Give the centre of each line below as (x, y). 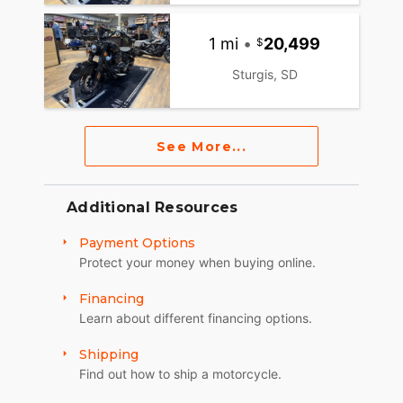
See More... (201, 146)
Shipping (109, 355)
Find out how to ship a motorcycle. (180, 374)
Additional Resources (152, 208)
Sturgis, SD (264, 75)
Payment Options (137, 243)
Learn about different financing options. (196, 318)
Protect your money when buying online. (197, 263)
